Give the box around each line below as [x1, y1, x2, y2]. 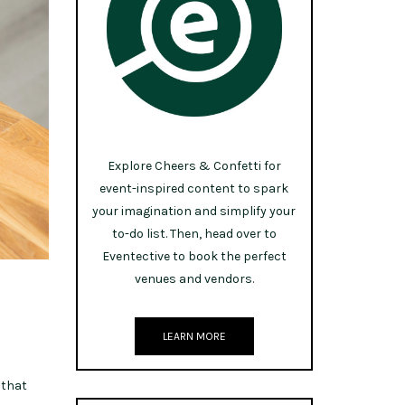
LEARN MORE [162, 329, 226, 343]
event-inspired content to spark [99, 180, 289, 196]
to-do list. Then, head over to [111, 225, 277, 241]
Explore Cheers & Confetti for [107, 157, 281, 174]
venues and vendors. [134, 270, 254, 287]
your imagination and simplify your [92, 202, 297, 219]
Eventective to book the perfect [101, 248, 287, 264]
